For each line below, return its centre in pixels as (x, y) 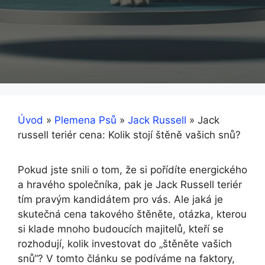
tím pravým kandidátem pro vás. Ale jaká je (120, 199)
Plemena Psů (85, 120)
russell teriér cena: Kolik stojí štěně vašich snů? (129, 135)
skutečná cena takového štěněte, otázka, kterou (132, 214)
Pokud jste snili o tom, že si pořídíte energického (132, 170)
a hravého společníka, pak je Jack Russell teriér (130, 185)
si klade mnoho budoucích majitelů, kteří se (121, 229)
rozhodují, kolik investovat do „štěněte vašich (125, 244)
